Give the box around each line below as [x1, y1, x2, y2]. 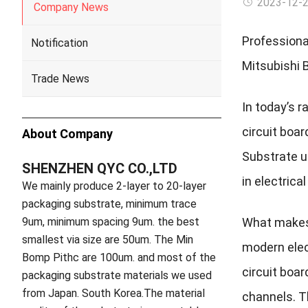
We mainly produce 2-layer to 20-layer [22, 179, 206, 192]
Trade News [31, 72, 89, 85]
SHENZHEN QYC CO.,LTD [22, 160, 177, 177]
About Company [22, 126, 113, 141]
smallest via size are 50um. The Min [22, 233, 193, 246]
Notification [31, 36, 88, 49]
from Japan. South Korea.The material [22, 287, 205, 300]
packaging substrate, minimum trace [22, 197, 197, 210]
